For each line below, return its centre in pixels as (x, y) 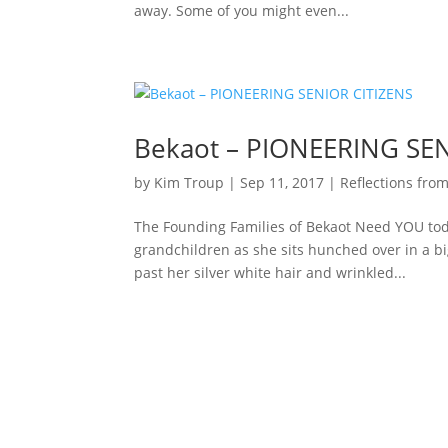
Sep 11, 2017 (282, 183)
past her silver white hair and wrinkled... (270, 273)
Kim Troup (189, 183)
